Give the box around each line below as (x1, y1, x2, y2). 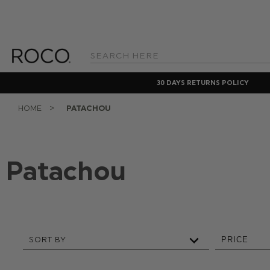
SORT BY (28, 235, 66, 244)
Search (90, 56, 111, 64)
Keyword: (90, 65, 118, 73)
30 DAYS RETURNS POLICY (156, 78, 249, 87)
